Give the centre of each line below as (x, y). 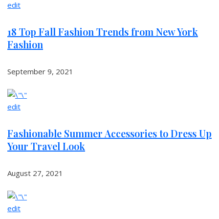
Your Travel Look (46, 146)
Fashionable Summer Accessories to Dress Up (109, 133)
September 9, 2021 (40, 71)
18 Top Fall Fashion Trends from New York (103, 32)
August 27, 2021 (35, 173)
